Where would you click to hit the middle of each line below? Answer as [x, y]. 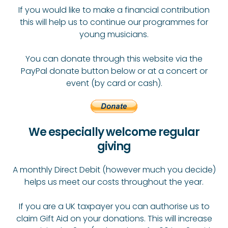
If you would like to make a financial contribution [114, 10]
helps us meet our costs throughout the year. [114, 182]
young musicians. [114, 35]
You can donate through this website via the [114, 59]
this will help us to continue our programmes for [114, 22]
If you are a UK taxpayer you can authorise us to [114, 207]
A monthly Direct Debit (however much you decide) [114, 170]
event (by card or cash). [114, 83]
